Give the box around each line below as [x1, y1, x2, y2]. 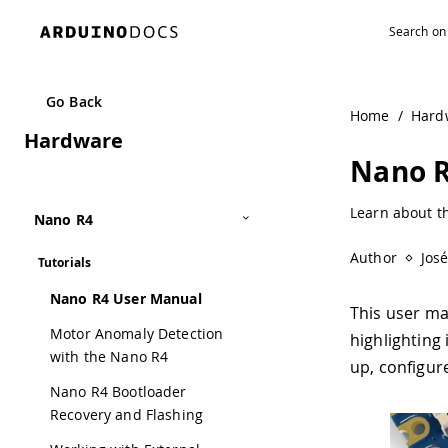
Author [350, 248, 397, 267]
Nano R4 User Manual [50, 289, 202, 308]
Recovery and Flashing [50, 405, 203, 424]
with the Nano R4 [50, 347, 169, 366]
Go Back [46, 92, 102, 111]
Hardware [24, 127, 123, 154]
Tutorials [38, 254, 92, 271]
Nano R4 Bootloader [50, 382, 187, 401]
